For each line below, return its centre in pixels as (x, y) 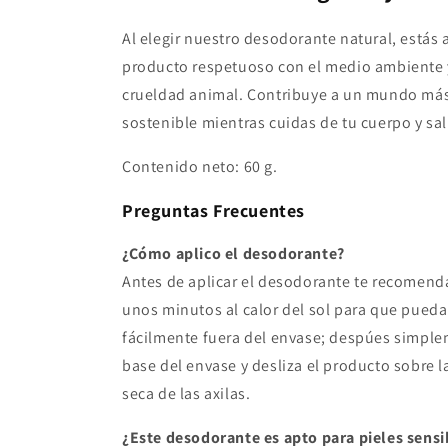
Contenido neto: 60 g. (200, 167)
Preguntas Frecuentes (213, 211)
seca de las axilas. (186, 394)
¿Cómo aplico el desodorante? (233, 254)
